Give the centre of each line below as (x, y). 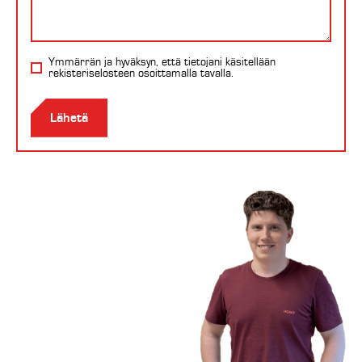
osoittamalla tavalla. (184, 73)
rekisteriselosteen (92, 73)
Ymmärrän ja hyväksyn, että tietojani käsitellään (162, 62)
